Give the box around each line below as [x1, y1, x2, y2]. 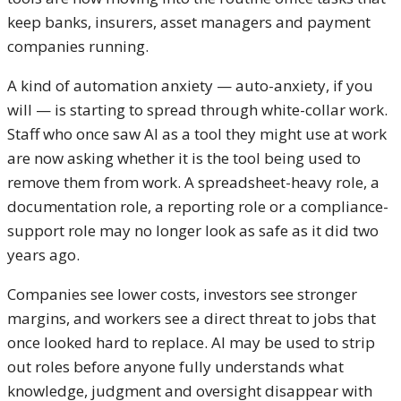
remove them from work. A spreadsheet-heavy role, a [7, 172, 380, 193]
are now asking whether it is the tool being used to [7, 148, 361, 169]
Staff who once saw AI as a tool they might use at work [7, 124, 387, 145]
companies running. [7, 36, 149, 57]
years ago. [7, 244, 80, 266]
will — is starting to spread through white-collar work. [7, 99, 388, 121]
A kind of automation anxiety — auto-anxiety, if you [7, 75, 373, 97]
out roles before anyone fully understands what [7, 356, 344, 378]
